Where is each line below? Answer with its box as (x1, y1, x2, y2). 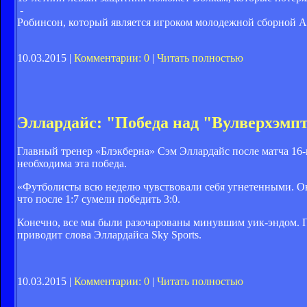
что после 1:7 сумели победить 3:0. (17, 193, 180, 206)
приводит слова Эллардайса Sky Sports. (17, 229, 201, 241)
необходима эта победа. (17, 158, 127, 170)
